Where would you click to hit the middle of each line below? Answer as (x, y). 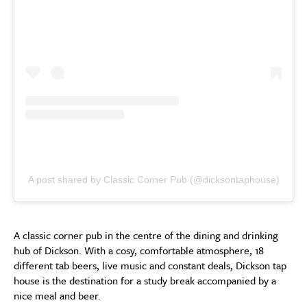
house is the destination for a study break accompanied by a (145, 281)
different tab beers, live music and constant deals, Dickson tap (150, 266)
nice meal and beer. (57, 296)
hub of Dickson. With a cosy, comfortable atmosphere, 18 (139, 250)
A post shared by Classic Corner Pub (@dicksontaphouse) (153, 180)
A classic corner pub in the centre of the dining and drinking (146, 235)
